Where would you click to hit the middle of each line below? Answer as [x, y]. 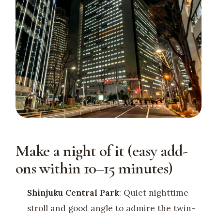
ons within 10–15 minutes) [94, 169]
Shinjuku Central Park [73, 193]
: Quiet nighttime [154, 193]
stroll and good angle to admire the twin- [111, 209]
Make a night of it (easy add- [101, 151]
